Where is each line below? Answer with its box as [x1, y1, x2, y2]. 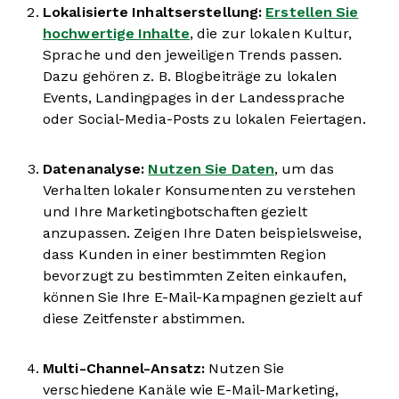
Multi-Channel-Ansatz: [43, 361, 206, 376]
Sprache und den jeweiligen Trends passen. [43, 47, 343, 62]
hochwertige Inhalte [43, 26, 190, 41]
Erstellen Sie [265, 4, 359, 20]
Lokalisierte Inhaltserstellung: [43, 4, 263, 20]
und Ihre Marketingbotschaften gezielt [43, 204, 307, 219]
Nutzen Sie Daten [148, 161, 275, 176]
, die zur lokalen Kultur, [189, 26, 353, 41]
